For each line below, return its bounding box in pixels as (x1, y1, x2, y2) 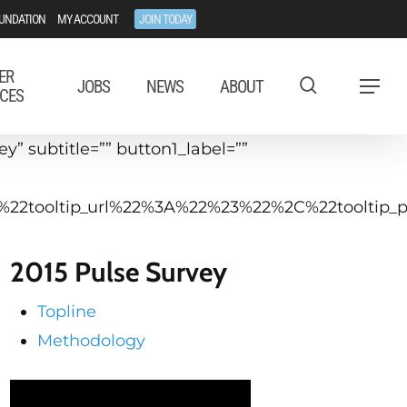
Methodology (36, 331, 145, 351)
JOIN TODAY (139, 12, 193, 26)
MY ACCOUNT (57, 12, 119, 26)
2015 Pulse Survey (9, 255, 227, 289)
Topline (36, 302, 96, 322)
